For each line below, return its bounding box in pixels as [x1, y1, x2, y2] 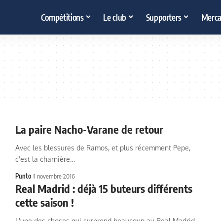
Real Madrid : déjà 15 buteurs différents [15, 182, 192, 195]
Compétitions [40, 11, 84, 23]
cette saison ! [15, 195, 74, 209]
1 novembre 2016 [33, 172, 75, 180]
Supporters [146, 11, 182, 23]
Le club [103, 11, 126, 23]
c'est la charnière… [15, 155, 75, 163]
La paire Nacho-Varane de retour [15, 122, 163, 136]
